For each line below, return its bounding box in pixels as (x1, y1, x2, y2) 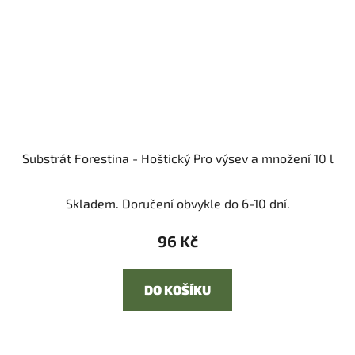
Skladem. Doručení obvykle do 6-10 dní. (65, 196, 290, 212)
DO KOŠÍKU (144, 282, 211, 298)
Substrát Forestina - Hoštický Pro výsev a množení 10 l (21, 151, 334, 166)
